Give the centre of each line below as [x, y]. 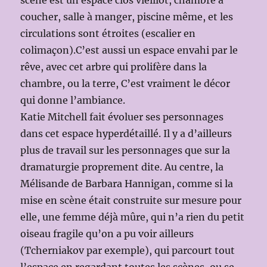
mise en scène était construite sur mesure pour [131, 200]
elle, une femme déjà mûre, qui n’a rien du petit [133, 217]
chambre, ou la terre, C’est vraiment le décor [125, 83]
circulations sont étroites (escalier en [108, 33]
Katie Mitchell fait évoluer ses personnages [122, 117]
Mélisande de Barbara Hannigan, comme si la [127, 183]
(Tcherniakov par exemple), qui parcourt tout [128, 250]
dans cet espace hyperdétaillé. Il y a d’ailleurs [126, 133]
